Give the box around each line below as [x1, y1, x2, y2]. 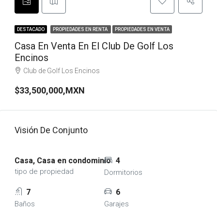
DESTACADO [17, 27, 45, 32]
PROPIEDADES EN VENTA [115, 27, 170, 32]
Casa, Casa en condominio [15, 156, 111, 165]
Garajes [104, 200, 129, 208]
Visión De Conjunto [15, 125, 88, 135]
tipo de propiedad [15, 167, 74, 176]
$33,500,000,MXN [15, 85, 85, 95]
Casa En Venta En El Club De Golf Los [15, 40, 173, 52]
